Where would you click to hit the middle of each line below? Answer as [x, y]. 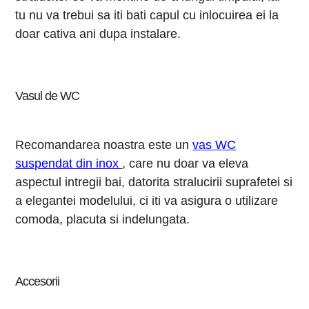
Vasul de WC [48, 96]
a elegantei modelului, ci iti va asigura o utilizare [147, 200]
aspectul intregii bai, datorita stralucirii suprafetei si [154, 182]
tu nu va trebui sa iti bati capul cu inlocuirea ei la [147, 15]
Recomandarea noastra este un [104, 144]
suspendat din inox [69, 163]
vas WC [215, 144]
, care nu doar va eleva [186, 163]
